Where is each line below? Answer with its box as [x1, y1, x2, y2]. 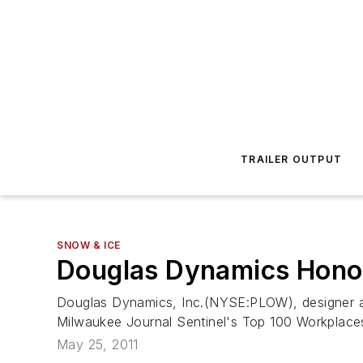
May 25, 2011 [57, 336, 139, 353]
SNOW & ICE [57, 239, 121, 251]
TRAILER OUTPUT [241, 153, 343, 165]
